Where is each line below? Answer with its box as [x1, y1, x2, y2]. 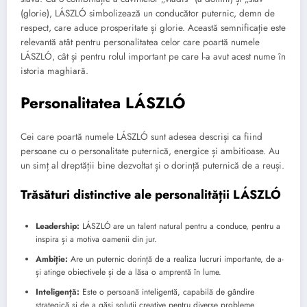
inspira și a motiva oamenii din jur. [36, 232, 157, 245]
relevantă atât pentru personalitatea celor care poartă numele [21, 36, 260, 49]
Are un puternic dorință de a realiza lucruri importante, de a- [68, 252, 284, 265]
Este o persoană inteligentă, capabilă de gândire [79, 285, 254, 298]
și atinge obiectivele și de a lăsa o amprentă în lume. [36, 265, 221, 278]
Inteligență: [36, 285, 79, 298]
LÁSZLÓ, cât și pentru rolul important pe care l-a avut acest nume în [21, 50, 286, 64]
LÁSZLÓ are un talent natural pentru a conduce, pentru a [79, 219, 280, 232]
